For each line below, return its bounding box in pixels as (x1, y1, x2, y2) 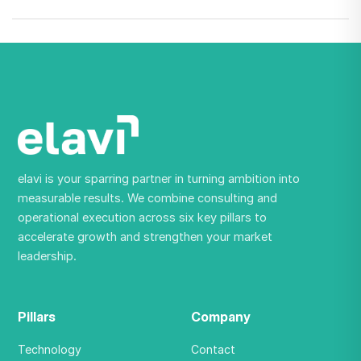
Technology (18, 342, 82, 356)
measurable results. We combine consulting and (18, 190, 278, 205)
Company (191, 308, 251, 325)
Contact (191, 342, 235, 356)
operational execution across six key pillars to (18, 210, 268, 224)
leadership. (18, 248, 77, 263)
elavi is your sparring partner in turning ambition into (18, 171, 301, 185)
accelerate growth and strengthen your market (18, 229, 273, 243)
